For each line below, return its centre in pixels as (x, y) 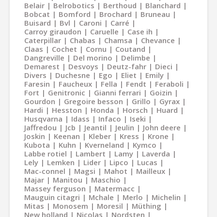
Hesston (67, 110)
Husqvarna (43, 119)
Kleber (100, 136)
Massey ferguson (55, 188)
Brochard (116, 14)
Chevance (158, 40)
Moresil (110, 206)
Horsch (135, 110)
